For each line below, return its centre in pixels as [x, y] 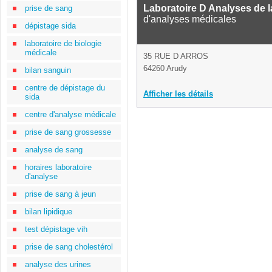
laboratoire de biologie [63, 43]
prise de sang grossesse [68, 132]
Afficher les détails [178, 94]
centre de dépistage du [65, 88]
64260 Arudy [165, 68]
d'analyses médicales [190, 19]
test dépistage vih [56, 229]
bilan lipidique [49, 212]
